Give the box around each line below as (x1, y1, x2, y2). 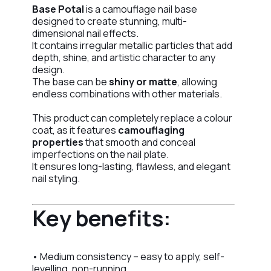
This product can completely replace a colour (31, 111, 232, 125)
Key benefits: (31, 203, 171, 233)
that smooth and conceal (83, 135, 195, 149)
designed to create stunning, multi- (31, 15, 187, 28)
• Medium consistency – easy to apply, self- (31, 250, 224, 263)
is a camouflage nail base (83, 2, 197, 16)
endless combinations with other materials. (31, 87, 222, 100)
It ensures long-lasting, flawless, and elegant (31, 160, 230, 173)
